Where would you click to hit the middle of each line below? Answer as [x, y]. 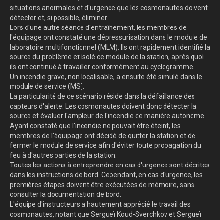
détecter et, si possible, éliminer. [59, 18]
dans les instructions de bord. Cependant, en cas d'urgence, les [106, 175]
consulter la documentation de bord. [66, 195]
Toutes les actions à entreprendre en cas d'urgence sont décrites [110, 165]
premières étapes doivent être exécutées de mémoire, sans [102, 185]
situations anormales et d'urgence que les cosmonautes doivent [109, 8]
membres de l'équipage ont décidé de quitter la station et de [103, 136]
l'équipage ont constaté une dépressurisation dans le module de [109, 38]
